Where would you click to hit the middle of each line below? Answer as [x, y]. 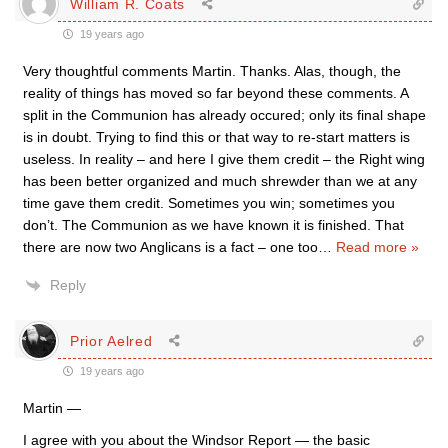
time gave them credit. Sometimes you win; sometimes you [209, 203]
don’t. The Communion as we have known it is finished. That [213, 225]
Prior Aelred [111, 340]
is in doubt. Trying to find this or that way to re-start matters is [216, 137]
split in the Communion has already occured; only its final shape [224, 115]
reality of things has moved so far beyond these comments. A [215, 93]
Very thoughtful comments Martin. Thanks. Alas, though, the [212, 71]
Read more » [377, 247]
